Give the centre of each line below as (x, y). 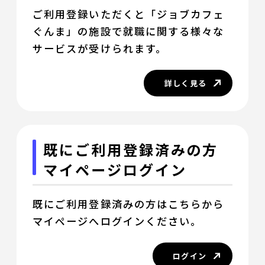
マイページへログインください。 (117, 221)
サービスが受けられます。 (100, 48)
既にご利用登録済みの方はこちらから (129, 204)
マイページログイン (115, 170)
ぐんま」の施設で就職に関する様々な (129, 31)
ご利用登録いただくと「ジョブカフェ (129, 14)
